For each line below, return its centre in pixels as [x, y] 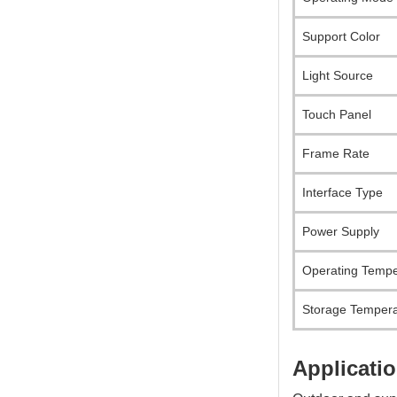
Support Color [341, 37]
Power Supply [341, 232]
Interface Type [343, 193]
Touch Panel [337, 115]
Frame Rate [336, 154]
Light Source [338, 76]
